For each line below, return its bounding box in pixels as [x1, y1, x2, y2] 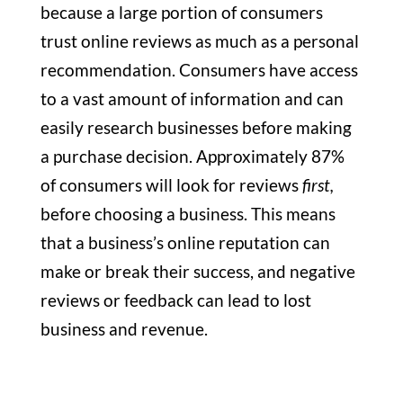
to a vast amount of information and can [40, 88, 344, 110]
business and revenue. [40, 318, 211, 340]
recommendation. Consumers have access [40, 59, 358, 81]
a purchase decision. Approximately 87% [40, 146, 345, 167]
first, [298, 175, 334, 196]
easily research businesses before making [40, 117, 352, 139]
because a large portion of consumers [40, 2, 323, 23]
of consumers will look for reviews [40, 175, 299, 196]
